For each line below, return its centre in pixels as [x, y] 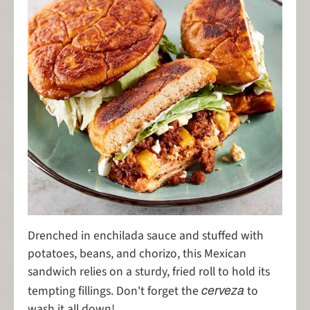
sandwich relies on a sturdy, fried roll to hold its [149, 272]
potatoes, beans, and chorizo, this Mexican [137, 254]
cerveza [223, 290]
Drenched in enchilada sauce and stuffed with [146, 236]
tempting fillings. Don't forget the [115, 291]
